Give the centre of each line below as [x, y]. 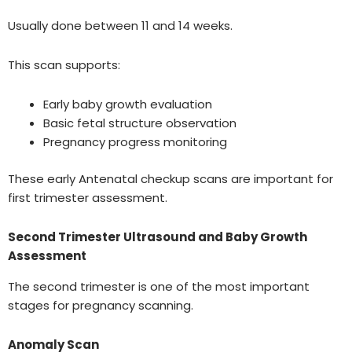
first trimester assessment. [88, 197]
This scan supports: [64, 65]
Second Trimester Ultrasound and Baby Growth [158, 237]
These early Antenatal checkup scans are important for [170, 178]
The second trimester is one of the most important [159, 286]
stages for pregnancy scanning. [101, 305]
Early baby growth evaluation [128, 104]
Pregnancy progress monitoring [135, 142]
